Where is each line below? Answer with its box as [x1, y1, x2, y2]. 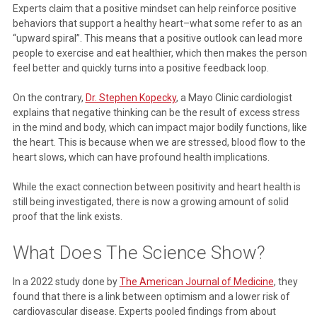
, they [273, 275, 298, 287]
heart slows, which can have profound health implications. [12, 151, 270, 163]
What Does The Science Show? [12, 241, 266, 263]
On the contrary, [12, 91, 86, 103]
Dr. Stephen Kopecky [85, 91, 176, 103]
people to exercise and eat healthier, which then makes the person [12, 47, 307, 59]
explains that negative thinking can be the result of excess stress [12, 106, 300, 118]
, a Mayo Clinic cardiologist [175, 91, 292, 103]
